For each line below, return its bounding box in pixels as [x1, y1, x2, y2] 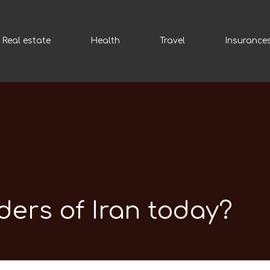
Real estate [2, 36, 51, 45]
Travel [160, 36, 185, 45]
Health [90, 36, 120, 45]
